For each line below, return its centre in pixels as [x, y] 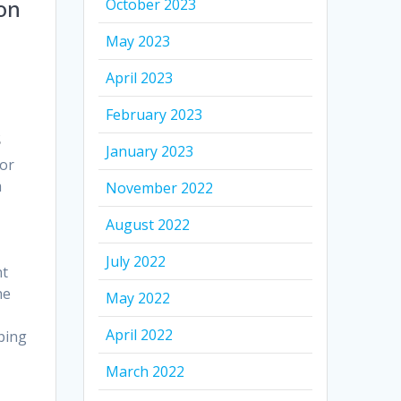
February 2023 [154, 115]
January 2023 [150, 152]
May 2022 [138, 299]
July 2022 [136, 262]
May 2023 [138, 42]
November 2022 [160, 188]
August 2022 [148, 225]
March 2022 [145, 372]
